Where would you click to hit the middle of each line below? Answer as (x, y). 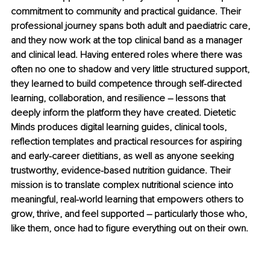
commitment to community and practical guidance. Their (127, 12)
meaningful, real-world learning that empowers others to (128, 200)
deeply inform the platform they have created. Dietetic (124, 113)
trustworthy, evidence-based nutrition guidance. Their (122, 171)
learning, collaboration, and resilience (89, 99)
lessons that (200, 99)
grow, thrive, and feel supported (79, 214)
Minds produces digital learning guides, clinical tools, (120, 127)
